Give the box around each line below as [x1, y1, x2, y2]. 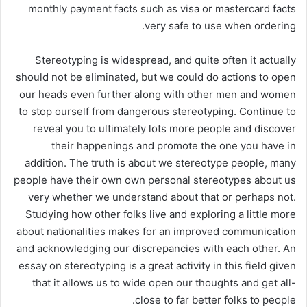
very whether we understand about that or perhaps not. [28, 190, 296, 204]
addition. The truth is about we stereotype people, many [25, 156, 296, 169]
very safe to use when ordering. [145, 19, 296, 32]
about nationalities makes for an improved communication [16, 224, 296, 238]
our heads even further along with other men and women [19, 87, 296, 101]
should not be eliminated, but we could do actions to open [16, 70, 296, 84]
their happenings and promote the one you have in [51, 138, 296, 152]
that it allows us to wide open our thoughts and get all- [32, 275, 296, 289]
